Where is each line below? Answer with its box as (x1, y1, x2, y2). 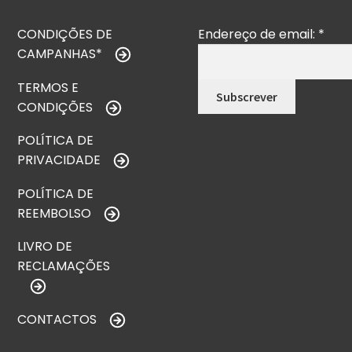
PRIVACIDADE (17, 151, 101, 170)
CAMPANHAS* (17, 44, 103, 63)
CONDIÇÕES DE (17, 24, 113, 43)
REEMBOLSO (17, 203, 92, 222)
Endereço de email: (198, 24, 319, 43)
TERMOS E (17, 78, 79, 97)
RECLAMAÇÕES (17, 257, 111, 276)
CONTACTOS (17, 310, 97, 328)
